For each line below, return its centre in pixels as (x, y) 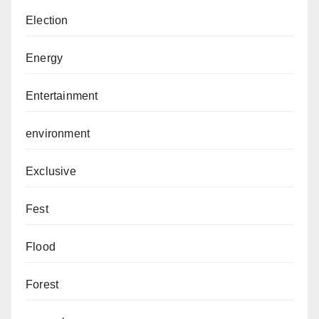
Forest (42, 285)
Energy (45, 58)
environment (58, 134)
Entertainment (62, 96)
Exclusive (51, 172)
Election (47, 21)
